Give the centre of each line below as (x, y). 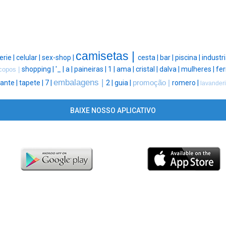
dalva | (170, 69)
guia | (123, 83)
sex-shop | (59, 58)
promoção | (152, 83)
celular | (29, 58)
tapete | (32, 83)
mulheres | (198, 69)
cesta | (149, 58)
